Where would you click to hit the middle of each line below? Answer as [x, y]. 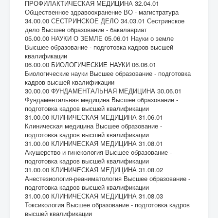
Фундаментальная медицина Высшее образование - [101, 99]
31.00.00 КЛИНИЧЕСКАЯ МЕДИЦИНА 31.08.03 [94, 196]
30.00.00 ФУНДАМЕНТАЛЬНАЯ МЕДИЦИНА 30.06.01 [103, 91]
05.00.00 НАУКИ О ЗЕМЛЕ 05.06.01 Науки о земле [99, 38]
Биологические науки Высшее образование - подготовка [108, 73]
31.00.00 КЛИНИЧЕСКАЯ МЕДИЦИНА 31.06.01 [94, 117]
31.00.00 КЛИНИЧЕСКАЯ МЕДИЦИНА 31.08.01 [94, 143]
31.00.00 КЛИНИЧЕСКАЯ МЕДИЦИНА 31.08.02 [94, 169]
